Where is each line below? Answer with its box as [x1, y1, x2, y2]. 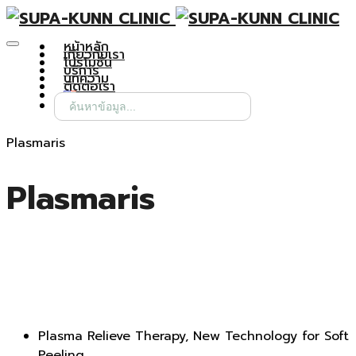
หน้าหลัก [64, 37, 109, 56]
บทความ [64, 69, 109, 88]
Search [53, 88, 96, 107]
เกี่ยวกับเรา [64, 45, 125, 64]
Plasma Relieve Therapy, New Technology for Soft [38, 326, 349, 346]
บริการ [64, 61, 99, 80]
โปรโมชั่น [64, 53, 112, 72]
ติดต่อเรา [64, 77, 115, 96]
